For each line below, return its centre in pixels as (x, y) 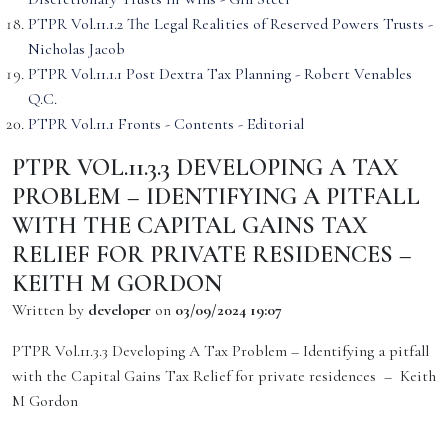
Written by (50, 310)
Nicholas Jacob (76, 49)
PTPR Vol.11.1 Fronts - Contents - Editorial (166, 124)
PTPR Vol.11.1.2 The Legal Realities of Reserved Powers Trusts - (230, 24)
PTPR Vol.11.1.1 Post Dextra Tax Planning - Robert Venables (220, 74)
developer (119, 310)
